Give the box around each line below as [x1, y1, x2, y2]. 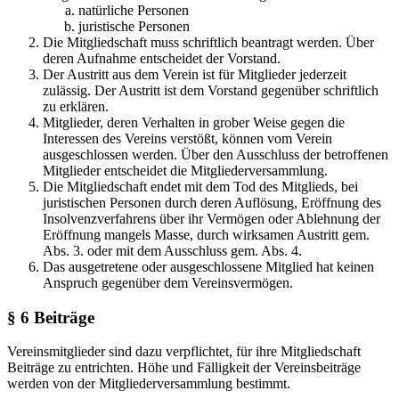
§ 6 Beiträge [7, 307, 94, 327]
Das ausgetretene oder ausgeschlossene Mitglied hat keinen [43, 259, 374, 274]
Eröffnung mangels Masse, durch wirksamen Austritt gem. [43, 227, 370, 242]
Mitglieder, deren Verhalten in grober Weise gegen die [43, 115, 345, 130]
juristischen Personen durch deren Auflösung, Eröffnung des [43, 195, 381, 210]
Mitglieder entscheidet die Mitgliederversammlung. [43, 163, 328, 178]
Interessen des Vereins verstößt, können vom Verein [43, 131, 332, 146]
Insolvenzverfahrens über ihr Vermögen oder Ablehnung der [43, 211, 380, 226]
